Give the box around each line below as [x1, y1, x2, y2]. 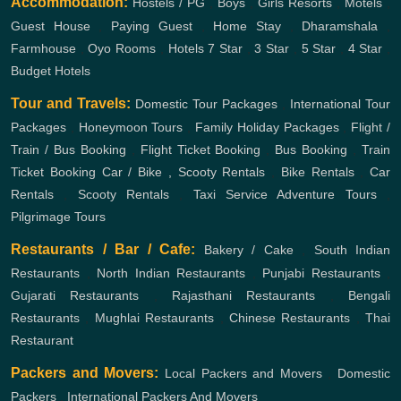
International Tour [290, 97, 390, 112]
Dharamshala [302, 19, 379, 34]
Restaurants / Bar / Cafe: [11, 242, 195, 258]
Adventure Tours [277, 187, 377, 202]
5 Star [301, 41, 337, 56]
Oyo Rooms [88, 41, 157, 56]
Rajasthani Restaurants [172, 288, 316, 303]
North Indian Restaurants [97, 266, 245, 281]
